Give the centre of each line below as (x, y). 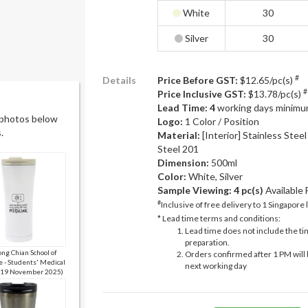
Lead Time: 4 (186, 108)
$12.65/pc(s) (266, 80)
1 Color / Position (222, 121)
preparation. (207, 242)
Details (119, 80)
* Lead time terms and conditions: (219, 218)
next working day (216, 266)
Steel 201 (178, 149)
